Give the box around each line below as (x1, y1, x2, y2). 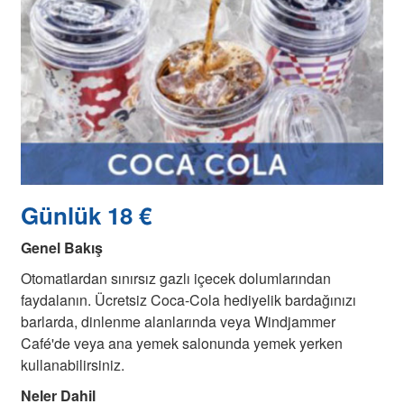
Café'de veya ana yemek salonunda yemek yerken (21, 333, 343, 354)
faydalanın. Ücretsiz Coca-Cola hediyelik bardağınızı (21, 289, 356, 311)
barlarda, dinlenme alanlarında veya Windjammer (21, 311, 335, 333)
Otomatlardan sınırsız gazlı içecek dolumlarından (21, 268, 331, 289)
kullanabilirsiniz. (21, 354, 124, 376)
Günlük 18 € (21, 198, 151, 233)
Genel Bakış (21, 237, 103, 259)
